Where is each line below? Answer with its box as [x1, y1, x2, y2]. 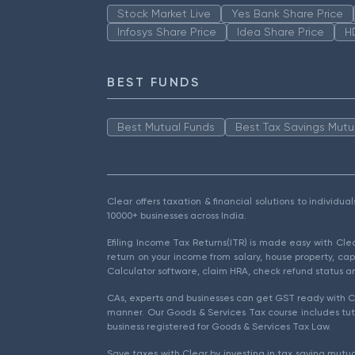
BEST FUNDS [107, 74, 200, 90]
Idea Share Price [237, 25, 324, 38]
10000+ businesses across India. [107, 209, 246, 221]
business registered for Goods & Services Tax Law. [107, 320, 331, 332]
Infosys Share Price [117, 25, 216, 38]
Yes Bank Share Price [231, 6, 343, 20]
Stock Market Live [117, 6, 211, 20]
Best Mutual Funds [117, 120, 215, 133]
